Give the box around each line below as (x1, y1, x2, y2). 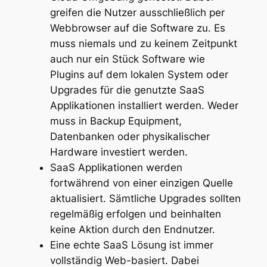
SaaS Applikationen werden (49, 162, 182, 174)
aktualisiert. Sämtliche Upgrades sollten (49, 193, 241, 205)
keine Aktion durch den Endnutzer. (49, 223, 215, 236)
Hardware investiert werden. (49, 146, 188, 159)
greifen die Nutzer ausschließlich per (49, 7, 225, 19)
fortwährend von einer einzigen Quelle (49, 177, 233, 190)
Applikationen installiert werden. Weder (49, 100, 238, 112)
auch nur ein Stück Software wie (49, 53, 205, 66)
